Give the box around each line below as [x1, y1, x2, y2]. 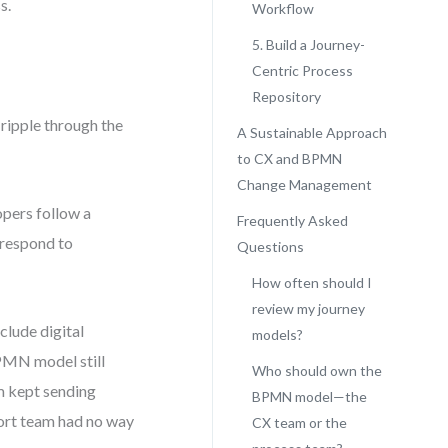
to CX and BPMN [236, 150, 342, 167]
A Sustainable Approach [236, 124, 387, 141]
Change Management [236, 176, 372, 193]
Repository [251, 88, 321, 105]
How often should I [251, 274, 372, 291]
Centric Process [251, 62, 353, 79]
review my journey [251, 300, 365, 317]
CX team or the [251, 414, 347, 431]
